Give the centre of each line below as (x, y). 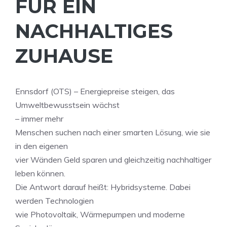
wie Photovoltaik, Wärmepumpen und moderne (100, 214)
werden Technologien (54, 201)
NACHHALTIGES (94, 31)
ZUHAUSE (64, 56)
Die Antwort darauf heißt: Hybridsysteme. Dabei (103, 187)
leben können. (40, 173)
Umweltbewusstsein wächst (67, 105)
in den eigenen (42, 146)
